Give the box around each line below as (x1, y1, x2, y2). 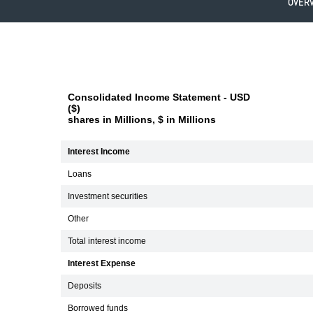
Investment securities (68, 192, 147, 201)
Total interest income (68, 237, 146, 245)
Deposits (68, 282, 101, 290)
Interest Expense (68, 259, 136, 268)
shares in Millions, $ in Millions (68, 114, 216, 125)
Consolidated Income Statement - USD (68, 92, 250, 103)
